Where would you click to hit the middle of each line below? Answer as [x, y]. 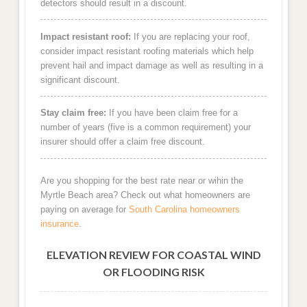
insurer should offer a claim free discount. [122, 142]
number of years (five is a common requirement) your [145, 127]
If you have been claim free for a [172, 113]
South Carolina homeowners [184, 210]
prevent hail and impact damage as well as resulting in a [151, 65]
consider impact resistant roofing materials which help [147, 51]
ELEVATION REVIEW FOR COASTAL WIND [153, 254]
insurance [59, 224]
